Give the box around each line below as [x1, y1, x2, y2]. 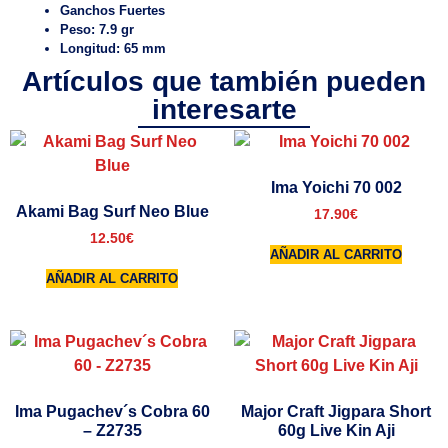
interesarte [151, 93, 297, 125]
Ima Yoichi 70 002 [270, 178, 402, 196]
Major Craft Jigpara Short [241, 402, 431, 420]
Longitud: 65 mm [60, 40, 166, 56]
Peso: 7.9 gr [60, 21, 134, 37]
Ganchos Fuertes [60, 2, 165, 18]
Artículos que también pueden [22, 65, 426, 97]
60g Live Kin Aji [277, 421, 395, 439]
